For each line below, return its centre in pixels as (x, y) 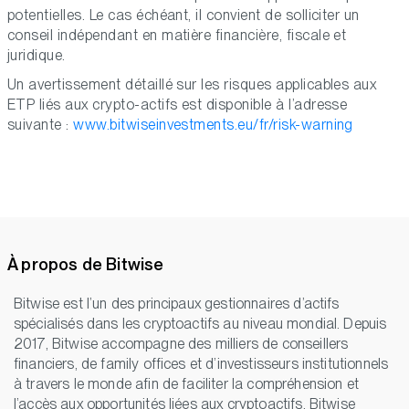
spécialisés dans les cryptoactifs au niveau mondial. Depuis (200, 324)
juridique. (37, 56)
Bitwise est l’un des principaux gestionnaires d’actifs (177, 304)
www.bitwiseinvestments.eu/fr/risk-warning (213, 125)
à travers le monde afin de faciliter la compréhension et (186, 384)
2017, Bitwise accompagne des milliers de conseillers (181, 344)
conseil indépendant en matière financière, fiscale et (177, 36)
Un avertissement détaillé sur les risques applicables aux (192, 85)
